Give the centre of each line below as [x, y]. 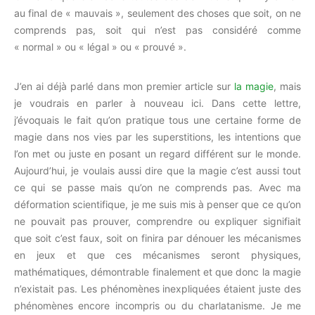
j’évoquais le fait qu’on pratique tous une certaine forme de [157, 120]
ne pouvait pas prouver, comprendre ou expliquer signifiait [157, 221]
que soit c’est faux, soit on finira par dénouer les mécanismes [157, 238]
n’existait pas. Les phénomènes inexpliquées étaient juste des [157, 289]
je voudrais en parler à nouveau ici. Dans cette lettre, [157, 103]
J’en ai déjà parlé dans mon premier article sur [124, 86]
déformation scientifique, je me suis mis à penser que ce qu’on [157, 204]
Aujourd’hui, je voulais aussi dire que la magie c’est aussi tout [157, 171]
